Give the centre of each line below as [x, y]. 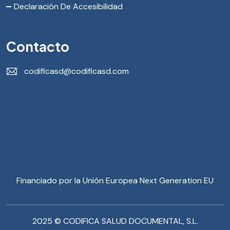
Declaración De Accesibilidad [68, 6]
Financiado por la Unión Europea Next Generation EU [115, 180]
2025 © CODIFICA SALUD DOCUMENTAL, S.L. [115, 221]
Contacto [38, 46]
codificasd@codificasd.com [76, 71]
